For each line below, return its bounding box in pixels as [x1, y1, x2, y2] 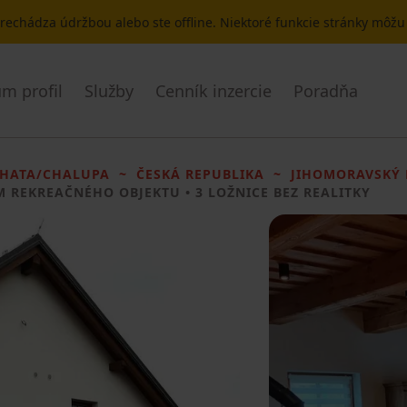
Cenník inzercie [155, 79, 272, 102]
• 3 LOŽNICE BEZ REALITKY [181, 184, 371, 201]
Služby [84, 79, 134, 102]
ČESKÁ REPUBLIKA [136, 165, 264, 183]
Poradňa [293, 79, 358, 102]
